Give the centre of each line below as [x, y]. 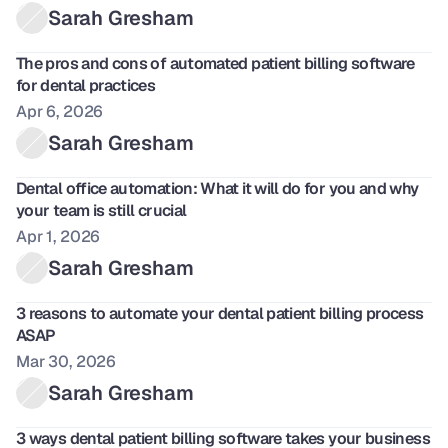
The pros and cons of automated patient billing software [215, 63]
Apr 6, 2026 [60, 111]
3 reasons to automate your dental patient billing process [220, 313]
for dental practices [86, 85]
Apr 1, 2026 [58, 236]
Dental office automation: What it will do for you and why [217, 188]
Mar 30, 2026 [66, 361]
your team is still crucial [101, 210]
